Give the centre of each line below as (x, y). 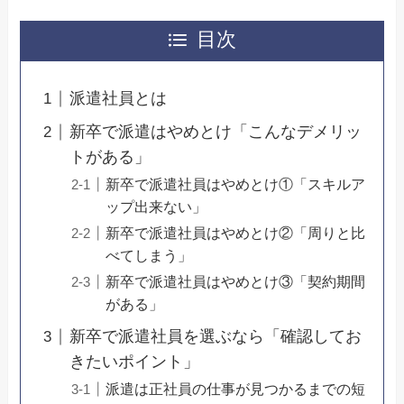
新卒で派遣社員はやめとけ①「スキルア (236, 184)
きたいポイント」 (135, 362)
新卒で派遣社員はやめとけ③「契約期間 (236, 282)
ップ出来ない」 (156, 207)
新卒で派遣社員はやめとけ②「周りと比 (236, 233)
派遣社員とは (119, 99)
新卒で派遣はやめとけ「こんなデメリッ (216, 132)
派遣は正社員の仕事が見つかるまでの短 (236, 389)
